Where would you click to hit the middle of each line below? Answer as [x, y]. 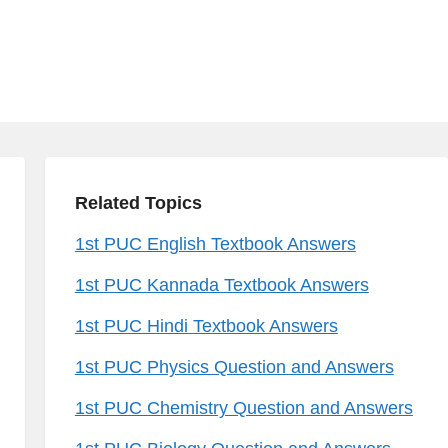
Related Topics [138, 203]
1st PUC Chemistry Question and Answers [243, 408]
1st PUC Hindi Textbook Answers [206, 326]
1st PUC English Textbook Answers [215, 244]
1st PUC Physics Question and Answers [234, 367]
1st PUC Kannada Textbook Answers [221, 285]
